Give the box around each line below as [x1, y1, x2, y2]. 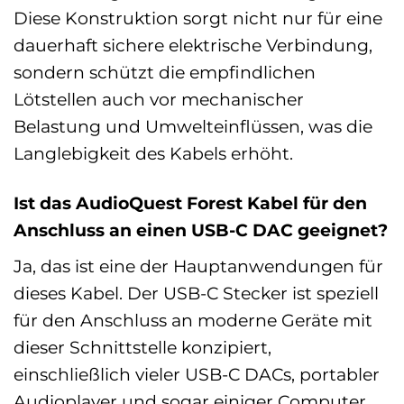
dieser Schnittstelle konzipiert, [14, 335, 271, 358]
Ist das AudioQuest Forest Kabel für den [14, 192, 367, 215]
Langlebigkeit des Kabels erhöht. [14, 142, 293, 165]
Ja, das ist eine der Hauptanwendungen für [14, 254, 383, 277]
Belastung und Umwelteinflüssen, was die [14, 115, 372, 138]
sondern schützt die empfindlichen [14, 61, 316, 84]
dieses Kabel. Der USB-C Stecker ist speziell [14, 281, 379, 304]
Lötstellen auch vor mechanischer [14, 88, 304, 111]
